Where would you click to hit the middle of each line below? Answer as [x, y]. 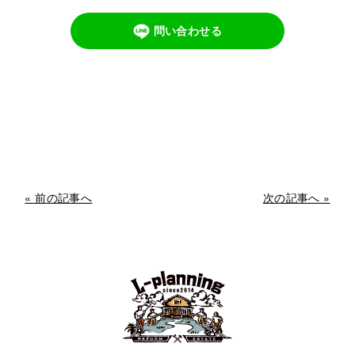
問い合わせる [188, 30]
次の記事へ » [296, 197]
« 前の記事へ [59, 197]
